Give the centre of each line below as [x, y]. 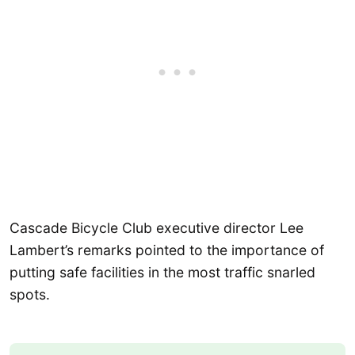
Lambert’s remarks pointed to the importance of [167, 250]
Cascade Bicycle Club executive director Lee [157, 228]
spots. [30, 295]
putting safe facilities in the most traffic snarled [162, 273]
